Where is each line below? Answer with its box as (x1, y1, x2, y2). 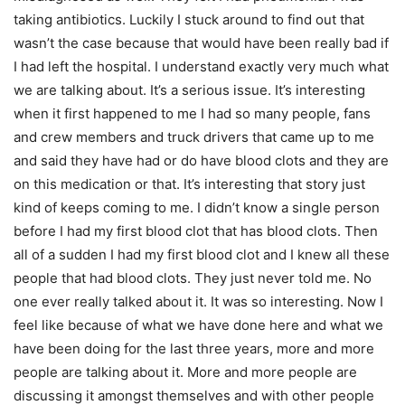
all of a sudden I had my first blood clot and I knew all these (14, 246, 390, 264)
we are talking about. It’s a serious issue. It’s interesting (14, 81, 365, 99)
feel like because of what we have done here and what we (14, 316, 383, 334)
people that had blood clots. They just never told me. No (14, 269, 372, 287)
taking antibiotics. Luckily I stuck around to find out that (14, 11, 364, 29)
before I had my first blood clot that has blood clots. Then (14, 222, 378, 240)
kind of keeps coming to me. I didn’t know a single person (14, 199, 380, 217)
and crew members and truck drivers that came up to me (14, 128, 374, 146)
